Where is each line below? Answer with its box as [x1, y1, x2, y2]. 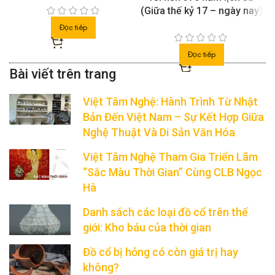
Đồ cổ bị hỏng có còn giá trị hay [83, 246, 239, 259]
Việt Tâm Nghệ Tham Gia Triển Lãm [83, 150, 258, 164]
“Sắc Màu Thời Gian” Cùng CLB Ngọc [83, 166, 263, 179]
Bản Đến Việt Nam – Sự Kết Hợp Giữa [83, 110, 265, 124]
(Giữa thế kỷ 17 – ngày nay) [141, 5, 263, 17]
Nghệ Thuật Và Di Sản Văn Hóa [83, 126, 236, 139]
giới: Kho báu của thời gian [83, 221, 212, 234]
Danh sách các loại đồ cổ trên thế [83, 206, 249, 219]
